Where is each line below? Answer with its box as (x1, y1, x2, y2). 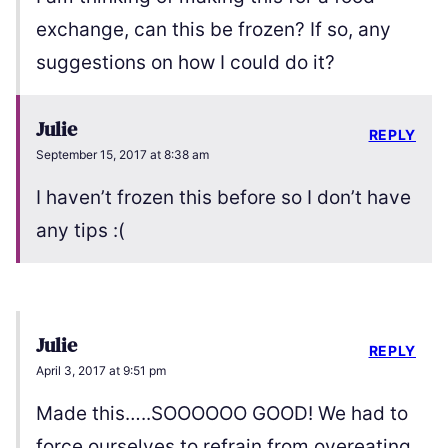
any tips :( (36, 219, 125, 243)
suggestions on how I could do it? (36, 51, 335, 75)
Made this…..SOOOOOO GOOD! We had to (36, 402, 408, 426)
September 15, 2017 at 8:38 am (36, 147, 209, 163)
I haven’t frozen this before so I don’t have (36, 186, 411, 210)
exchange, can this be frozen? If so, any (36, 18, 391, 42)
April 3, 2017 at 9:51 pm (36, 363, 166, 379)
